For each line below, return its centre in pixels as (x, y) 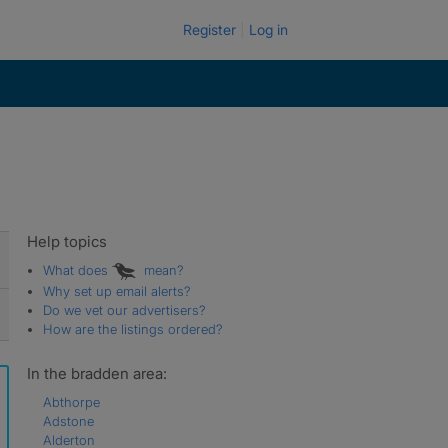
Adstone (68, 420)
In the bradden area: (96, 373)
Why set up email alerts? (116, 290)
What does (77, 270)
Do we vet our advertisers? (124, 309)
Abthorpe (71, 401)
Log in (268, 29)
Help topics (66, 241)
